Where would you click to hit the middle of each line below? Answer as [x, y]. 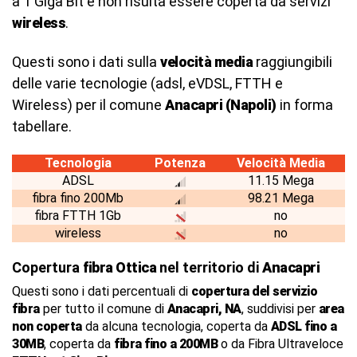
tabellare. [42, 126]
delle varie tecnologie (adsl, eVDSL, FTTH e [147, 83]
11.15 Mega [281, 180]
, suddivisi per [280, 309]
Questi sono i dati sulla [86, 62]
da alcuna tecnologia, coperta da [176, 326]
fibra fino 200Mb [78, 198]
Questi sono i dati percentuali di [102, 291]
